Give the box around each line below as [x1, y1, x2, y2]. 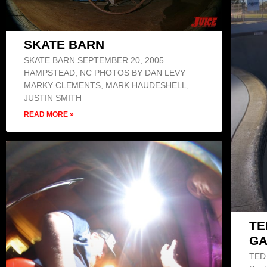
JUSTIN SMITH [24, 93, 86, 103]
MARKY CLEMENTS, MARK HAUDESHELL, [24, 80, 189, 91]
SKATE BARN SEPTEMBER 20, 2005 [24, 55, 164, 66]
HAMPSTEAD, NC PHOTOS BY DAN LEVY [24, 68, 185, 78]
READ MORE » [24, 110, 74, 119]
